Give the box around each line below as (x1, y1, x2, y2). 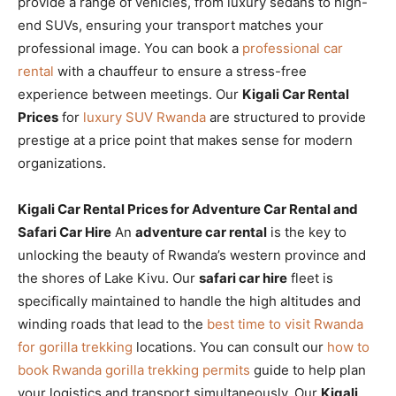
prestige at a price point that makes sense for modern (18, 131, 353, 148)
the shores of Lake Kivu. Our (18, 269, 199, 286)
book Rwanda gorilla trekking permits (18, 361, 250, 378)
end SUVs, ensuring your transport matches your (18, 16, 324, 34)
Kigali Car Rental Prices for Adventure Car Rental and (18, 200, 358, 217)
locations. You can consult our (133, 338, 327, 355)
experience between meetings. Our (18, 85, 242, 103)
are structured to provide (206, 108, 366, 126)
